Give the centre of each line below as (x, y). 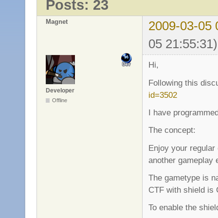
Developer (60, 90)
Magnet (57, 22)
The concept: (172, 130)
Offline (60, 100)
